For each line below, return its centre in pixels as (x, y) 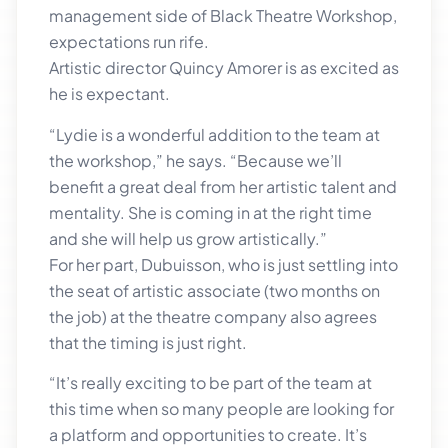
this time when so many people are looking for (221, 409)
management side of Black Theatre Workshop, (223, 16)
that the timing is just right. (148, 342)
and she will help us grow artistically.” (188, 238)
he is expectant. (109, 94)
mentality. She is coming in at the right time (210, 212)
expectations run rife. (129, 42)
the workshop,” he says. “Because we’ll (195, 160)
